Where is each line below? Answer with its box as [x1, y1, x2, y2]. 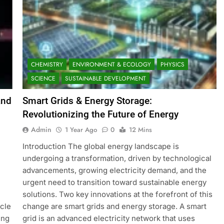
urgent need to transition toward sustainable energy [22, 177, 206, 187]
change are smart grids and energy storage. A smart [22, 201, 206, 211]
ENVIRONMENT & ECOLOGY [72, 60, 151, 69]
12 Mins [128, 125, 152, 135]
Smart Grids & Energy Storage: [22, 95, 152, 107]
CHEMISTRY [30, 60, 63, 69]
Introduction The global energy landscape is [22, 141, 179, 151]
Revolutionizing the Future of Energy [22, 108, 178, 120]
